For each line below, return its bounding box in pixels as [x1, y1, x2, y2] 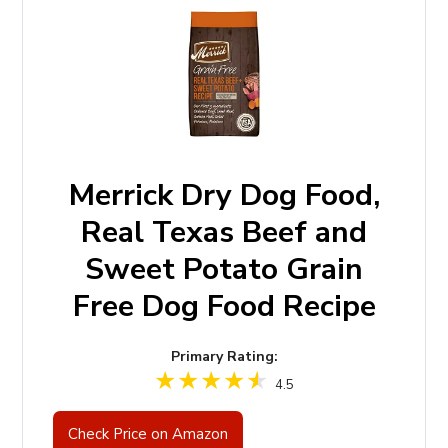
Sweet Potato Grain [85, 248, 363, 290]
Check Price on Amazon [68, 423, 228, 444]
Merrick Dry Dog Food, [68, 174, 380, 216]
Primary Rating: [170, 346, 278, 366]
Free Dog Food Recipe [72, 285, 376, 327]
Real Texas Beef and [81, 211, 367, 253]
